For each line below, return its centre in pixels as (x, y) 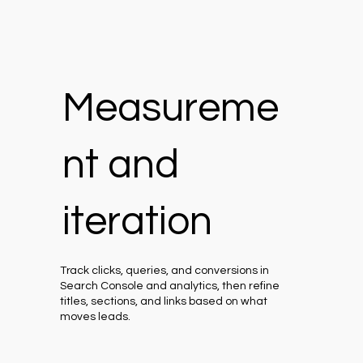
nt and (120, 165)
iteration (137, 222)
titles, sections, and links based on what (164, 301)
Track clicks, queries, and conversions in (165, 270)
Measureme (170, 108)
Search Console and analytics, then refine (170, 286)
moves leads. (96, 316)
